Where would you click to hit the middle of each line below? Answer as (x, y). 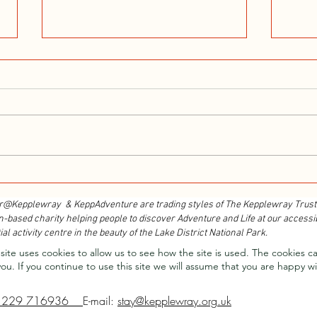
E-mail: (100, 300)
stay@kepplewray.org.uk (174, 300)
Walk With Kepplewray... (119, 150)
